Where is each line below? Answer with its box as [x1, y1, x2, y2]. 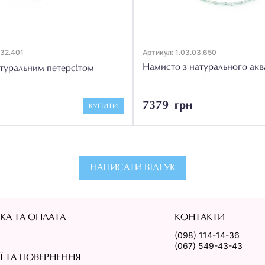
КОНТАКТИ [174, 213, 225, 223]
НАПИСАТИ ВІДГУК [89, 163, 176, 173]
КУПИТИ [89, 103, 118, 111]
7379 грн [143, 99, 192, 112]
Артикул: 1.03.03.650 [143, 47, 216, 57]
